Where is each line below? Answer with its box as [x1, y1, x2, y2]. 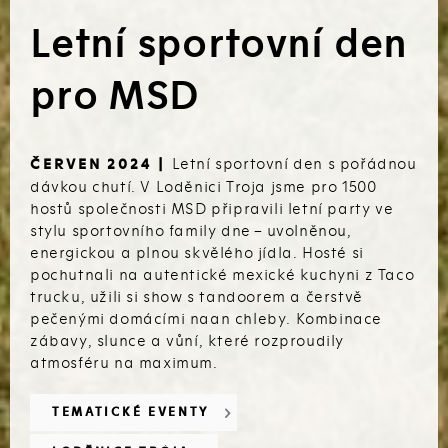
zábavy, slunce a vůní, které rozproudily [30, 332, 345, 351]
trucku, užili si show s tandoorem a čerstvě [30, 288, 363, 307]
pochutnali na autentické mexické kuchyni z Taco [30, 266, 415, 285]
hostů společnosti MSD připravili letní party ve [30, 200, 394, 219]
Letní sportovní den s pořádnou [171, 155, 417, 174]
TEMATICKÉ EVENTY [51, 405, 210, 421]
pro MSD [30, 72, 200, 122]
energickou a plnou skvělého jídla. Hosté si [30, 244, 364, 263]
